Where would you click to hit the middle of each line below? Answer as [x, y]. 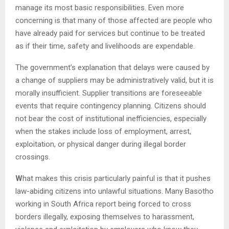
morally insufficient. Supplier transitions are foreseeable [109, 93]
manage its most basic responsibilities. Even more [100, 7]
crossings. [33, 157]
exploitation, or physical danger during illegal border [101, 144]
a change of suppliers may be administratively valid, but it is [114, 80]
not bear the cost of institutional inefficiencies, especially [111, 118]
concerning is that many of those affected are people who [114, 20]
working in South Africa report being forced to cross [103, 204]
